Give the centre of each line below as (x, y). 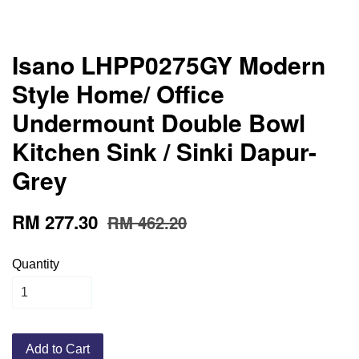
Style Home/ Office (118, 94)
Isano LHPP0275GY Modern (169, 65)
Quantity (36, 264)
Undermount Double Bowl (159, 123)
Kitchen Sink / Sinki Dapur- (164, 151)
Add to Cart (58, 349)
